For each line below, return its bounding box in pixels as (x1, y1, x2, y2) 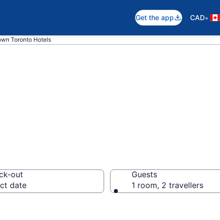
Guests (132, 169, 157, 179)
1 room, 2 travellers (132, 180, 203, 190)
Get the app (136, 13, 174, 22)
